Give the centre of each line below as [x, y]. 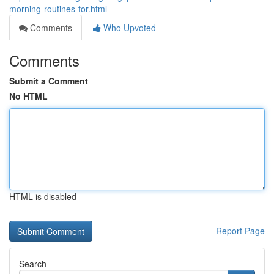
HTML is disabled [43, 196]
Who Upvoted [128, 28]
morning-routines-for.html [58, 9]
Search [33, 264]
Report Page [240, 231]
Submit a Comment [49, 81]
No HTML [28, 96]
